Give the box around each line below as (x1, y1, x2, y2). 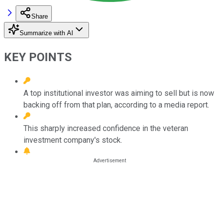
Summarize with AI (20, 29, 73, 37)
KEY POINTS (4, 50, 72, 64)
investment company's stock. (23, 135, 122, 145)
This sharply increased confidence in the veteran (23, 123, 188, 133)
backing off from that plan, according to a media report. (23, 100, 209, 109)
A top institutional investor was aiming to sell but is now (23, 88, 214, 98)
